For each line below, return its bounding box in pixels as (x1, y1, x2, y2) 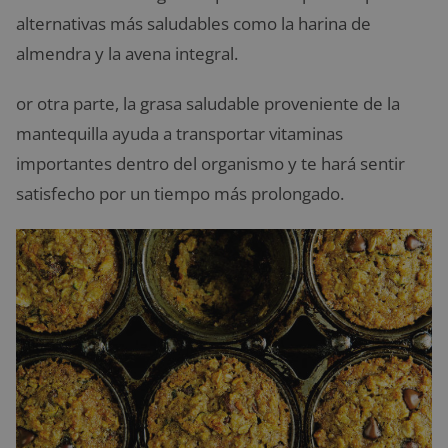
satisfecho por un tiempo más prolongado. (16, 181, 344, 205)
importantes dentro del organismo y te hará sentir (16, 151, 405, 175)
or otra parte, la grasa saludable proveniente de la (16, 91, 400, 115)
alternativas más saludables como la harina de (16, 11, 371, 35)
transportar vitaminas (176, 121, 343, 145)
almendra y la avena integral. (16, 41, 238, 65)
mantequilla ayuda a (16, 121, 172, 145)
